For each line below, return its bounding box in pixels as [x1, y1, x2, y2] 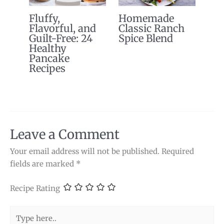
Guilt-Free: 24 [28, 31, 92, 44]
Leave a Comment [10, 126, 119, 143]
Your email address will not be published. [10, 146, 159, 156]
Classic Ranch [118, 21, 184, 34]
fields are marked [10, 159, 76, 169]
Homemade [118, 11, 174, 24]
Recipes [28, 61, 65, 74]
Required [161, 146, 194, 156]
